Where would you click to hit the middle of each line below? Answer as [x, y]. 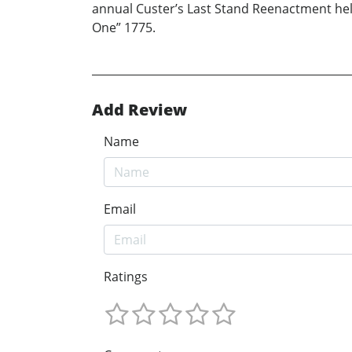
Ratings [126, 277]
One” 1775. [124, 28]
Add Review [139, 110]
